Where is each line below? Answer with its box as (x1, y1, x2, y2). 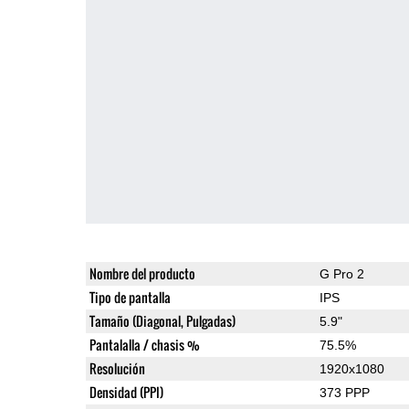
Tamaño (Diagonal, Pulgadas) (89, 310, 236, 330)
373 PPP (319, 384, 370, 400)
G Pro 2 (319, 266, 364, 281)
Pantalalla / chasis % (89, 334, 200, 354)
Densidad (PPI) (89, 382, 163, 402)
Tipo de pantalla (89, 287, 171, 307)
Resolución (89, 358, 145, 378)
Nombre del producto (89, 263, 195, 283)
